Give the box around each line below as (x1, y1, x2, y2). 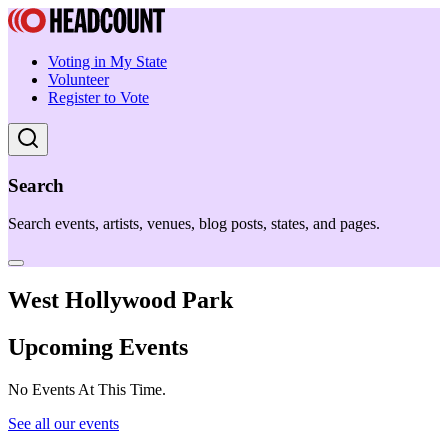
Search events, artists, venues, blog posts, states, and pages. (8, 215, 380, 233)
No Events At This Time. (8, 381, 166, 399)
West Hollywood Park (8, 287, 233, 314)
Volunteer (48, 71, 109, 88)
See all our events (8, 415, 119, 433)
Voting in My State (48, 53, 167, 70)
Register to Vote (48, 89, 149, 106)
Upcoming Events (8, 334, 188, 361)
